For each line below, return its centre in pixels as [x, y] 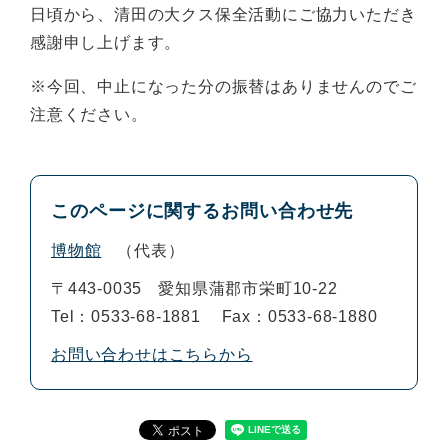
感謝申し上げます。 [106, 42]
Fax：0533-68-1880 [299, 316]
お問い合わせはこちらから [152, 354]
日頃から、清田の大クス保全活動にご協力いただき [223, 14]
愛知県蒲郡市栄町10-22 [248, 288]
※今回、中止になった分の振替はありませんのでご [223, 86]
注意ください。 [89, 114]
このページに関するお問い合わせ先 [202, 210]
